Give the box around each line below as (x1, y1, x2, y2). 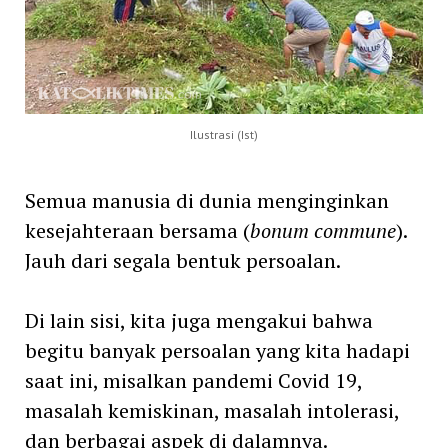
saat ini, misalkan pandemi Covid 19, (24, 366, 362, 394)
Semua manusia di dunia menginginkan (24, 186, 389, 214)
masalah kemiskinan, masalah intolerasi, (24, 396, 399, 424)
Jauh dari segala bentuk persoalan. (24, 246, 341, 274)
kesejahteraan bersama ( (24, 216, 250, 244)
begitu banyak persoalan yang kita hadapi (24, 336, 410, 364)
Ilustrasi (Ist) (190, 126, 258, 142)
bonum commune (249, 216, 396, 244)
